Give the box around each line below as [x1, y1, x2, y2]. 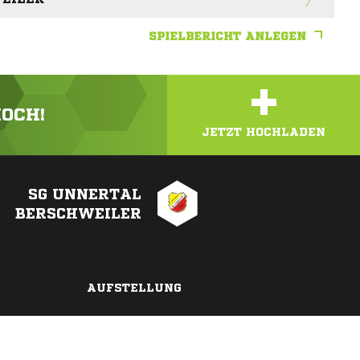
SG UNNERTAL [28, 186, 141, 202]
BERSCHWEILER [15, 206, 141, 221]
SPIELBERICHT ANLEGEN [149, 31, 306, 43]
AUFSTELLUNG [86, 282, 182, 294]
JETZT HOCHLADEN [202, 126, 325, 138]
